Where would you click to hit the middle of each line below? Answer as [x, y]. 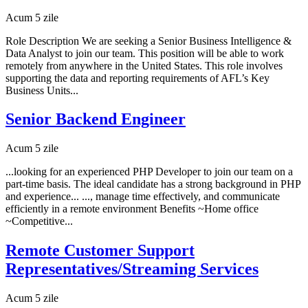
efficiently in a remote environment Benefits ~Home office [132, 209]
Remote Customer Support [100, 251]
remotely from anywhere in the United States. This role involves [144, 65]
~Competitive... [39, 221]
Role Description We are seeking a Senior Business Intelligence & [148, 41]
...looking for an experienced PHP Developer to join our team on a [149, 172]
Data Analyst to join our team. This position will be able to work [145, 53]
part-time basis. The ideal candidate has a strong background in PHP [153, 184]
